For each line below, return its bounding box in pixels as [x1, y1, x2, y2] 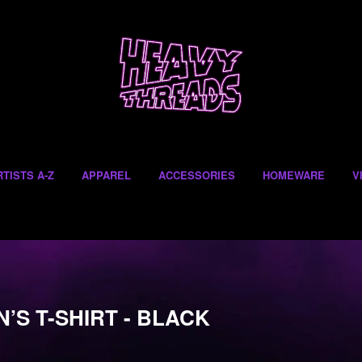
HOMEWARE [263, 167, 325, 183]
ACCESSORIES [158, 167, 235, 183]
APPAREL [82, 167, 131, 183]
